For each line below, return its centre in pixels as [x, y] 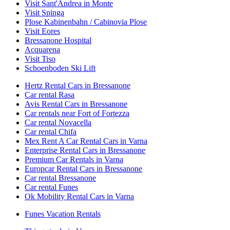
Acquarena [42, 49]
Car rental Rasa [50, 94]
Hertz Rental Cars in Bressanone [78, 85]
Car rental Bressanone [60, 178]
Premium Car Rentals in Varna [74, 159]
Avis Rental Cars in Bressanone [76, 104]
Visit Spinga [44, 12]
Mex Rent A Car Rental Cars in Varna [86, 141]
